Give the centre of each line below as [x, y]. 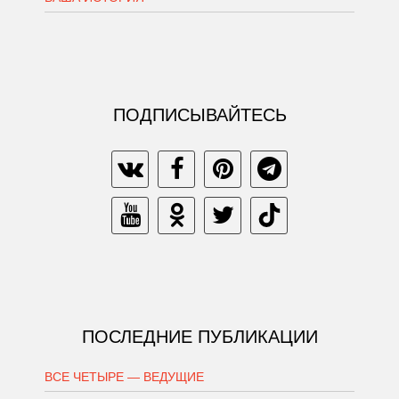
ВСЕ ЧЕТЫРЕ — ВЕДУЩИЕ [124, 377]
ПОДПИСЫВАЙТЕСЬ [199, 115]
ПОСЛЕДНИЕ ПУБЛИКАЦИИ [199, 337]
